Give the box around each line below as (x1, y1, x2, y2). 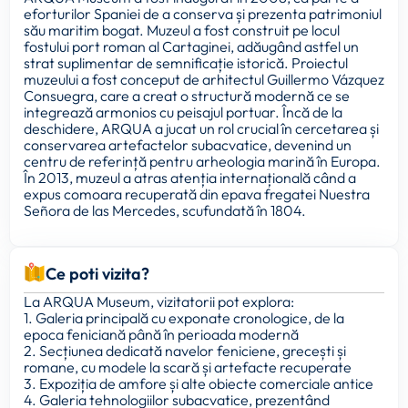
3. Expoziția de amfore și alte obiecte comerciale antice (24, 373, 373, 393)
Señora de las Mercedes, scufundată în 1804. (24, 201, 306, 220)
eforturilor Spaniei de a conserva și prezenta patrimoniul (24, 5, 382, 24)
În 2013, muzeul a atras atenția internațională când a (24, 168, 356, 188)
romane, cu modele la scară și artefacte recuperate (24, 357, 352, 376)
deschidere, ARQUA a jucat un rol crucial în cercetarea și (24, 119, 379, 138)
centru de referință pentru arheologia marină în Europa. (24, 152, 381, 171)
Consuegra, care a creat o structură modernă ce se (24, 87, 350, 106)
